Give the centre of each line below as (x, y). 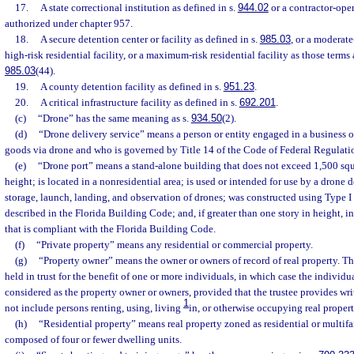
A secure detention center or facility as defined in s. (150, 39)
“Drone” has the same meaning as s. (114, 118)
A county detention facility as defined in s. (132, 87)
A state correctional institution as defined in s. (139, 8)
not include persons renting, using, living (94, 308)
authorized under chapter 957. (69, 23)
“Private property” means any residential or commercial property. (174, 245)
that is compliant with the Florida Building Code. (110, 229)
